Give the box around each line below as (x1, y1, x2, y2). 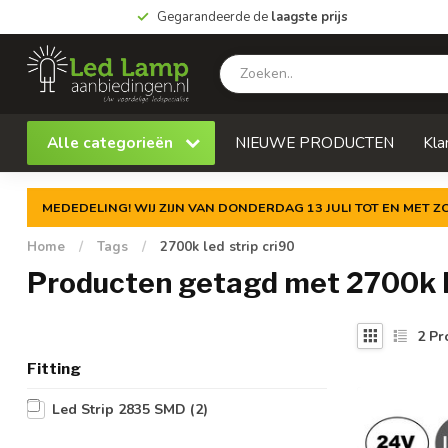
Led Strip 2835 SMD (52, 400, 190, 419)
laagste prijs (270, 8, 348, 26)
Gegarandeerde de (156, 8, 271, 26)
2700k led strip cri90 (160, 238, 294, 256)
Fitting (27, 359, 81, 378)
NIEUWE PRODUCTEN (235, 132, 394, 153)
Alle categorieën (47, 132, 177, 153)
